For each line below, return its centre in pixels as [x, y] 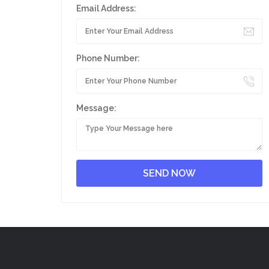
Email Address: [106, 8]
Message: [96, 108]
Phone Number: [108, 58]
